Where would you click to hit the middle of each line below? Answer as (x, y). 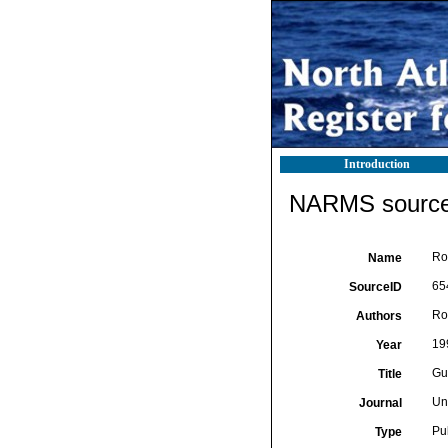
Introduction (377, 164)
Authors (378, 316)
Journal (380, 403)
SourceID (375, 287)
